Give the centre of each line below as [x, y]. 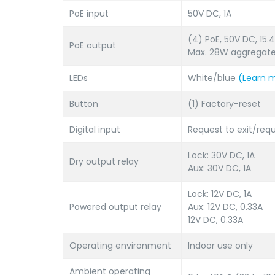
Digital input [95, 130]
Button [84, 104]
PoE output [93, 45]
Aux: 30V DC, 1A [219, 168]
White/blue [213, 78]
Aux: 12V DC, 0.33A [225, 207]
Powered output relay [115, 207]
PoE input [89, 14]
